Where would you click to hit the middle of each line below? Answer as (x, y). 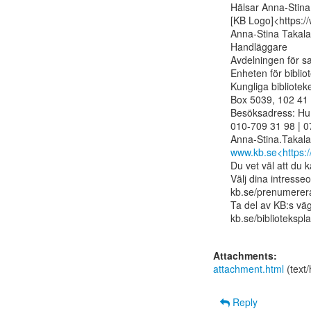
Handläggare (259, 47)
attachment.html (249, 269)
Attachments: (245, 255)
